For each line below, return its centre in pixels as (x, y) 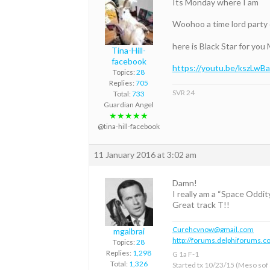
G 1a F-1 (186, 254)
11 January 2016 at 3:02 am (145, 155)
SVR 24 (184, 92)
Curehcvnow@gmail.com (213, 230)
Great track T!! (201, 205)
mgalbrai (129, 231)
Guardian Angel (129, 105)
